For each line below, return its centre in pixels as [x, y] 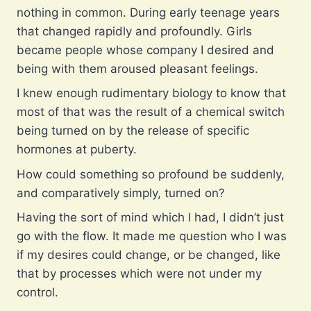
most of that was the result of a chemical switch [151, 112]
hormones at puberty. [77, 150]
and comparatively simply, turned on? [121, 193]
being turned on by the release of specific [133, 131]
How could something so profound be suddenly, [151, 174]
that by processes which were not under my [139, 274]
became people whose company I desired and [145, 50]
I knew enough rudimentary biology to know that [151, 93]
